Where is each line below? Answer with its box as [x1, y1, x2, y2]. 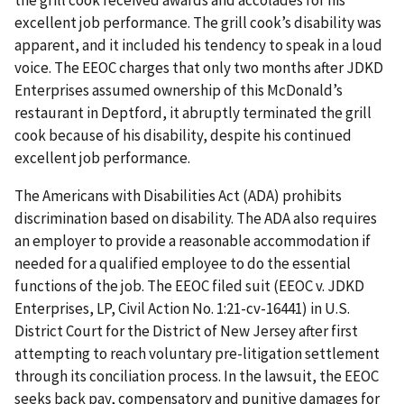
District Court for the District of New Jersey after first [14, 321, 358, 342]
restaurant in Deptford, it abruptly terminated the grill [14, 103, 372, 124]
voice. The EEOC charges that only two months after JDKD [14, 58, 383, 78]
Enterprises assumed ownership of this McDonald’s [14, 80, 343, 101]
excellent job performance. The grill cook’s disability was [14, 13, 381, 33]
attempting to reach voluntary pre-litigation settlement [14, 344, 380, 364]
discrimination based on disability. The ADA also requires [14, 208, 377, 229]
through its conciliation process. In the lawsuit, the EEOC [14, 366, 379, 387]
